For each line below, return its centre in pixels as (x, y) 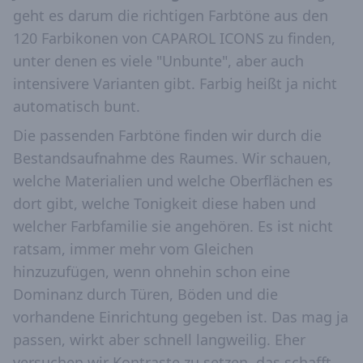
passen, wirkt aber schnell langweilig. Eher (159, 340)
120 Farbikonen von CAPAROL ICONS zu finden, (174, 38)
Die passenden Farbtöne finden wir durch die (167, 136)
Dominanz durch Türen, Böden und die (145, 295)
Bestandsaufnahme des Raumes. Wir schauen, (172, 158)
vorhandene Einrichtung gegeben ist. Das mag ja (181, 317)
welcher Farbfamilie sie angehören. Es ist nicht (173, 226)
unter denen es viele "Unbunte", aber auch (158, 61)
